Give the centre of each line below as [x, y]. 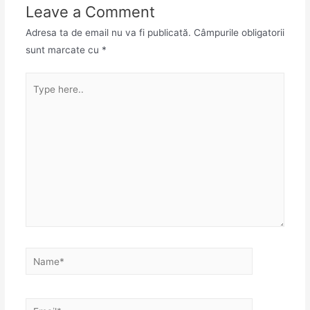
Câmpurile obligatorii [237, 32]
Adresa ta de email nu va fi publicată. [108, 32]
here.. [37, 98]
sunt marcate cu [63, 49]
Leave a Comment [90, 11]
